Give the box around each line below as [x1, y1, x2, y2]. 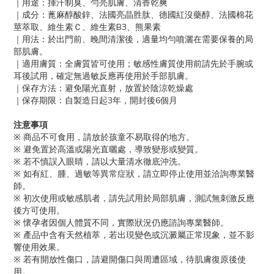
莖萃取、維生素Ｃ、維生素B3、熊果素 [13, 21, 161, 33]
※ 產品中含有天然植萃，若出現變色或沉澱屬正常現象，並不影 [13, 229, 254, 241]
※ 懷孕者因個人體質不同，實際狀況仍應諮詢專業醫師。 [13, 217, 229, 229]
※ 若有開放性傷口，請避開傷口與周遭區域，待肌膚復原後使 [13, 254, 246, 265]
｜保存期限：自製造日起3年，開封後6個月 [13, 95, 177, 106]
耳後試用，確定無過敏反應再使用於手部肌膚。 [13, 70, 193, 82]
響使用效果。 [13, 242, 65, 253]
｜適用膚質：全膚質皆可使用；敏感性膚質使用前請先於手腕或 [13, 58, 253, 70]
